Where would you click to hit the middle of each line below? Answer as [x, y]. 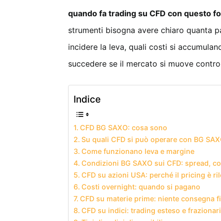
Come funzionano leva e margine [138, 151]
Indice [87, 99]
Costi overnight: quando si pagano [141, 187]
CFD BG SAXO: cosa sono [123, 128]
